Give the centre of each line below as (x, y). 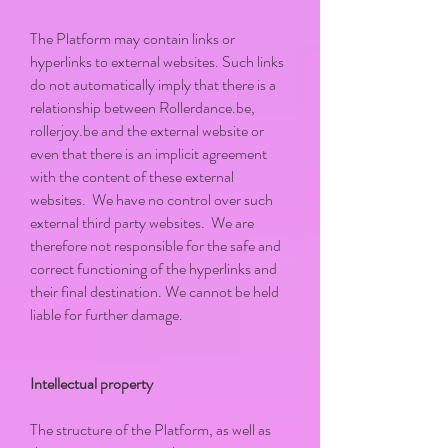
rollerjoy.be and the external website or (147, 130)
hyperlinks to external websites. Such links (157, 61)
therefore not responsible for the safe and (155, 245)
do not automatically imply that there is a (153, 84)
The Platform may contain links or (132, 38)
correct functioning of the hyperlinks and (153, 268)
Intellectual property (91, 383)
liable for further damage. (106, 314)
